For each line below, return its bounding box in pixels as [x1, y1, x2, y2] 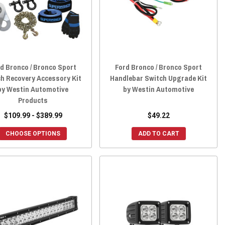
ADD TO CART [138, 130, 179, 137]
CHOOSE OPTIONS [6, 130, 61, 137]
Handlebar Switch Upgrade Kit [110, 72, 207, 83]
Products [18, 94, 48, 105]
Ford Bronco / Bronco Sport [115, 61, 202, 72]
